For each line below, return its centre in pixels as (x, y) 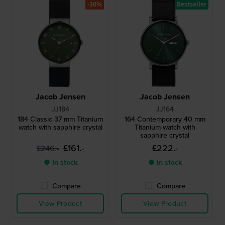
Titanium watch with (165, 127)
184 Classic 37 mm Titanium (60, 119)
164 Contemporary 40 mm (165, 119)
